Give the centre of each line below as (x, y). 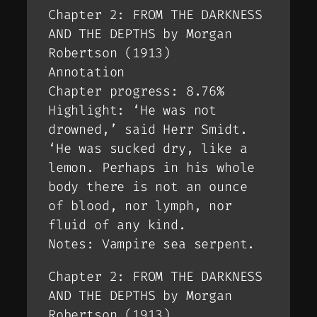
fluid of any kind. (117, 225)
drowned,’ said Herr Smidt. (148, 130)
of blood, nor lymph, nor (140, 206)
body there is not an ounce (148, 187)
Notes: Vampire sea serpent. (152, 244)
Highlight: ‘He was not (133, 111)
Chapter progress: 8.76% (136, 92)
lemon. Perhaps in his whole (152, 168)
